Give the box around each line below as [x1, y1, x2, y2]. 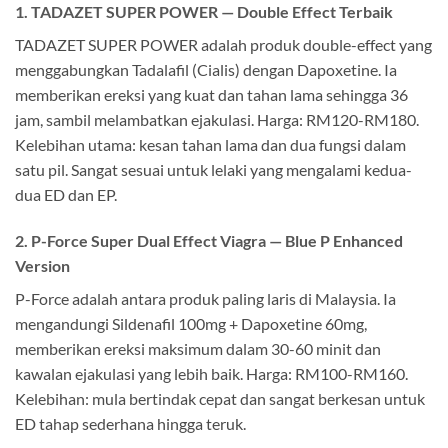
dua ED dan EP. [15, 185, 117, 205]
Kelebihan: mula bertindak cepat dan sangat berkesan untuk [15, 388, 425, 408]
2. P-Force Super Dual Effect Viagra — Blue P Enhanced [15, 230, 403, 250]
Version [15, 255, 70, 275]
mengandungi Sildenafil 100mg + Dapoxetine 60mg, [15, 313, 367, 333]
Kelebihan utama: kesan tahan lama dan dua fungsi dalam [15, 135, 406, 155]
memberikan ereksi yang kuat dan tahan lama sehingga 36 [15, 85, 408, 105]
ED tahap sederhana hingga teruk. [15, 413, 246, 433]
